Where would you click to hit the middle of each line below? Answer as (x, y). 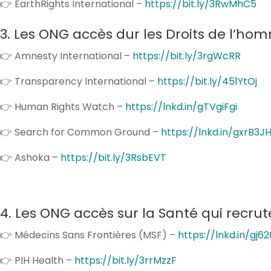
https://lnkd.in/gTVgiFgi (181, 106)
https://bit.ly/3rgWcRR (187, 56)
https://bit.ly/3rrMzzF (126, 260)
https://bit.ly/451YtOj (207, 81)
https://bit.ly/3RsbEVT (113, 157)
